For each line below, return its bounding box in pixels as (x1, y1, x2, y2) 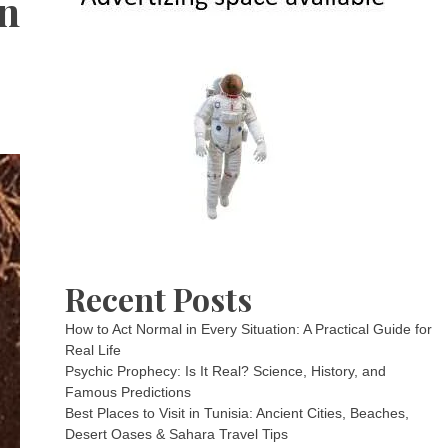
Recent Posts (65, 277, 253, 320)
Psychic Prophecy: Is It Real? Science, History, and (65, 363, 387, 379)
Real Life (65, 342, 122, 358)
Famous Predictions (65, 384, 192, 400)
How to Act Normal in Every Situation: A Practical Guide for (65, 321, 433, 337)
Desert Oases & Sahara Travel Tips (65, 426, 289, 442)
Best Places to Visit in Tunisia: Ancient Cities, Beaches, (65, 405, 410, 421)
